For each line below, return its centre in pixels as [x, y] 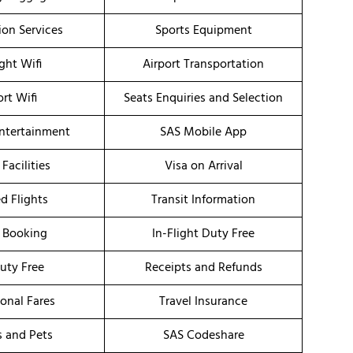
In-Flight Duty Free [203, 234]
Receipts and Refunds [203, 268]
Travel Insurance [203, 302]
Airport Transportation [203, 65]
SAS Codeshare [203, 336]
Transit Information [203, 201]
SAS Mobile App [203, 133]
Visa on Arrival [203, 167]
